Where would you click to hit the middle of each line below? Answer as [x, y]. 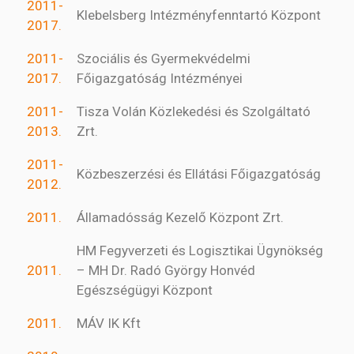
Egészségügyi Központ [145, 290]
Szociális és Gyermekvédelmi [164, 59]
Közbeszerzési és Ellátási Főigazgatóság [199, 174]
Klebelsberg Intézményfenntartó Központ [199, 15]
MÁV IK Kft [109, 324]
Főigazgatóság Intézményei [160, 79]
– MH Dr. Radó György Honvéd [166, 271]
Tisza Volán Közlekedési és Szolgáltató [194, 112]
